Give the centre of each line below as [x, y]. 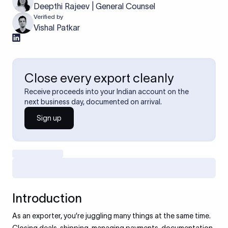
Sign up [49, 118]
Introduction [47, 198]
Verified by [48, 17]
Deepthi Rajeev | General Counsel [94, 6]
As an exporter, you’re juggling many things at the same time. [111, 216]
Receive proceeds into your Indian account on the [107, 92]
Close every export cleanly [99, 78]
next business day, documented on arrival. [93, 102]
